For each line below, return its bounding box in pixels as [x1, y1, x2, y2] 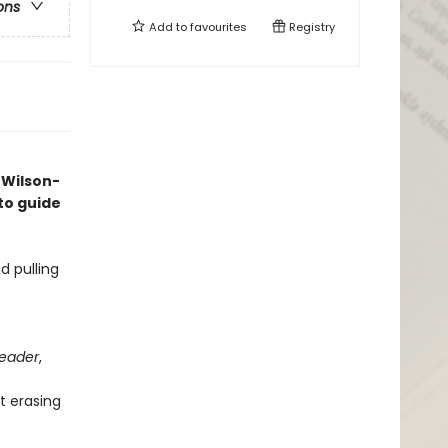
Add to [146, 19, 190, 35]
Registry [286, 19, 335, 35]
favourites [190, 19, 247, 35]
